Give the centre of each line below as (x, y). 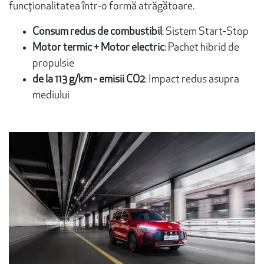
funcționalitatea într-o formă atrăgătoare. (102, 7)
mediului (51, 96)
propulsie (53, 64)
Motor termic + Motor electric (98, 48)
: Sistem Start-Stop (205, 32)
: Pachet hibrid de (202, 48)
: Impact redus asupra (192, 80)
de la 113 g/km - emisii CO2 (89, 80)
